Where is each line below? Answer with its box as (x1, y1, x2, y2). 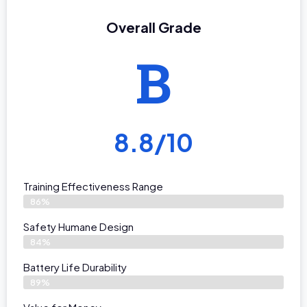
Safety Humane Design (23, 219, 134, 233)
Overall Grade (106, 18, 201, 36)
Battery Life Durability (23, 260, 127, 273)
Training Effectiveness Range (23, 179, 163, 193)
